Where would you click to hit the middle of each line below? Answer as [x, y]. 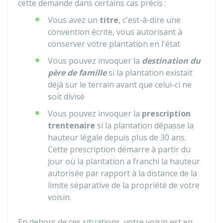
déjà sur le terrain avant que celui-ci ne [120, 85]
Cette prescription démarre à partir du [119, 149]
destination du [171, 61]
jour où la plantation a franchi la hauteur [124, 161]
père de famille [77, 73]
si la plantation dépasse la [144, 125]
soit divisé [66, 97]
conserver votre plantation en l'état [114, 44]
